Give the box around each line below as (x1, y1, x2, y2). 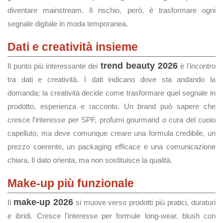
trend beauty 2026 (100, 61, 178, 71)
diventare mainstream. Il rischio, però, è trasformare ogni (7, 6, 216, 14)
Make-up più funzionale (7, 177, 134, 190)
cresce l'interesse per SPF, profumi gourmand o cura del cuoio (7, 115, 216, 124)
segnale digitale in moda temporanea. (7, 19, 128, 28)
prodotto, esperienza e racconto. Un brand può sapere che (7, 102, 216, 111)
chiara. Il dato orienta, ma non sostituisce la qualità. (7, 156, 172, 164)
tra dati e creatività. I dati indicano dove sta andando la (7, 75, 216, 84)
